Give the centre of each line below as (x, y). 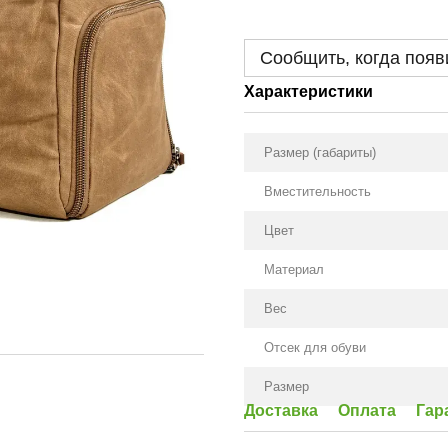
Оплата (367, 410)
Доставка (281, 410)
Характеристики (308, 91)
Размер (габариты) (320, 152)
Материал (294, 269)
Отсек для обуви (315, 347)
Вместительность (317, 191)
